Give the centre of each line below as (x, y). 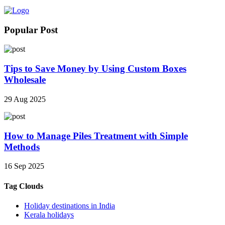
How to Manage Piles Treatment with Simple (96, 136)
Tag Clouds (24, 186)
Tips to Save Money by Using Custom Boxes (95, 69)
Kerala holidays (49, 214)
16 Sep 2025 (24, 166)
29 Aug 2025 (25, 99)
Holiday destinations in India (70, 205)
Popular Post (31, 30)
